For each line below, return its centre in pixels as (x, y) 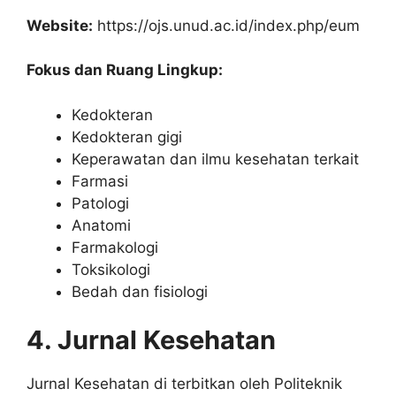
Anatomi (101, 225)
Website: (60, 25)
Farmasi (100, 181)
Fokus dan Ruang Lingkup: (125, 70)
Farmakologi (115, 247)
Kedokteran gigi (127, 137)
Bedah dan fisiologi (140, 291)
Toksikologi (111, 269)
